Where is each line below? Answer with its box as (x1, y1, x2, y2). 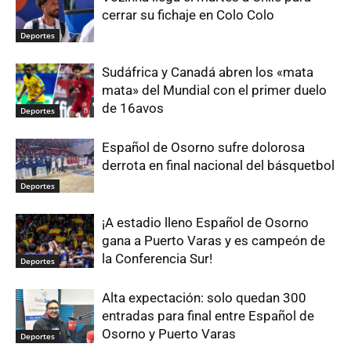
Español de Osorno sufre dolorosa (102, 139, 305, 156)
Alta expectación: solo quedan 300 (102, 290, 306, 306)
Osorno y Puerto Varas (102, 326, 236, 342)
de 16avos (102, 100, 164, 117)
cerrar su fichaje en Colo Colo (102, 7, 274, 24)
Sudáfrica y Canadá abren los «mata (102, 64, 313, 81)
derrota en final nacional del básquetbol (102, 157, 335, 174)
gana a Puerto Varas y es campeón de (102, 233, 325, 249)
